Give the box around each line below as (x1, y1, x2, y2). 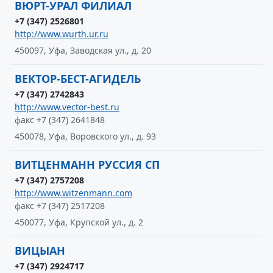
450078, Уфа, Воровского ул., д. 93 (15, 130, 156, 142)
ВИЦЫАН (15, 243, 65, 258)
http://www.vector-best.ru (15, 101, 119, 113)
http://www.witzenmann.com (15, 187, 132, 199)
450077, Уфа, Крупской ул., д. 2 (15, 216, 143, 228)
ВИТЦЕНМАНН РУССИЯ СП (15, 157, 160, 172)
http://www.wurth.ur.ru (15, 28, 108, 40)
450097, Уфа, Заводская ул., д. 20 (15, 44, 151, 56)
